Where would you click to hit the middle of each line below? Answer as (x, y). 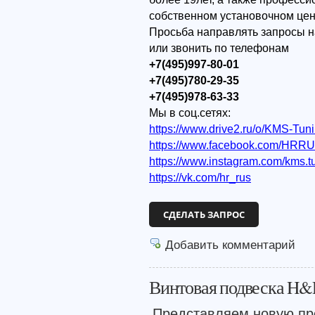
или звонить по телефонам (219, 48)
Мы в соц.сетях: (190, 112)
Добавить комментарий (230, 245)
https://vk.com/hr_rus (200, 177)
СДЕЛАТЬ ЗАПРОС (204, 214)
